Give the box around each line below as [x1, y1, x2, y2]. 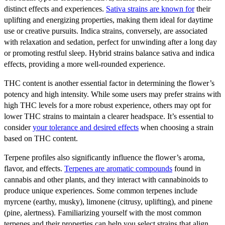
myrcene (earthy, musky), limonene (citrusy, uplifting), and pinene [4, 197, 212, 206]
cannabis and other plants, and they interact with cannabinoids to [4, 175, 208, 184]
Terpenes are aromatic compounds [64, 164, 172, 173]
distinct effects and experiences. [4, 4, 106, 13]
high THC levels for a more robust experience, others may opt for [4, 100, 211, 109]
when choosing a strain [139, 123, 213, 132]
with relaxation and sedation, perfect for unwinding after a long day [4, 37, 217, 46]
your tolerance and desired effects [33, 123, 139, 132]
